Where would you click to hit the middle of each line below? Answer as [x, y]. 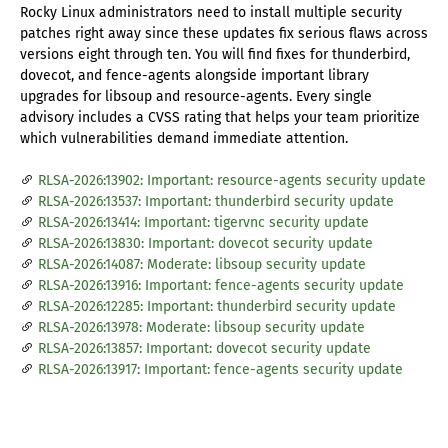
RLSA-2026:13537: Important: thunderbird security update [216, 202]
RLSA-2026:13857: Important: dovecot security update [204, 349]
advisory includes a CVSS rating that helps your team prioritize [220, 118]
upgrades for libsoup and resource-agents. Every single [196, 97]
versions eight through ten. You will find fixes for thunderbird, [215, 55]
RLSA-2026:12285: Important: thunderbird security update [217, 307]
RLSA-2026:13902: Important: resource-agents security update [232, 181]
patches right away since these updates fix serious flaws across [224, 34]
